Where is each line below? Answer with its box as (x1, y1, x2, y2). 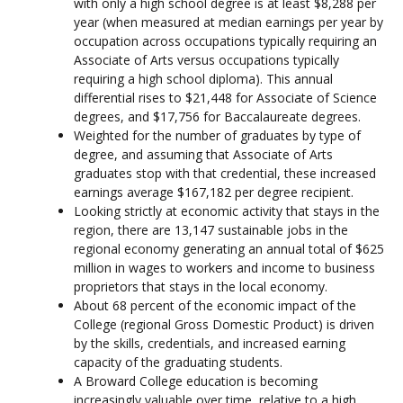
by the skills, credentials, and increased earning (74, 334, 345, 352)
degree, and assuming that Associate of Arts (74, 145, 333, 163)
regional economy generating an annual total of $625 (74, 239, 384, 257)
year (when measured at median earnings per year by (74, 13, 383, 31)
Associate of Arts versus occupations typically (74, 50, 339, 68)
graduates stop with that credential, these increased (74, 164, 376, 182)
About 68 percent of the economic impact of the (74, 296, 356, 314)
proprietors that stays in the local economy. (74, 277, 327, 295)
